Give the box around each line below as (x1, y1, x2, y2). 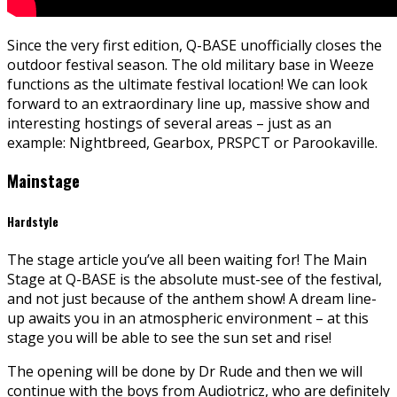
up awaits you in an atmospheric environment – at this (7, 307, 369, 328)
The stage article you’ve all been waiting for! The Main (7, 249, 367, 269)
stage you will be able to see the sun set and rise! (7, 327, 331, 347)
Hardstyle (7, 212, 58, 230)
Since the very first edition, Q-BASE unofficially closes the (7, 35, 382, 55)
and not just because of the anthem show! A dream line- (7, 288, 377, 308)
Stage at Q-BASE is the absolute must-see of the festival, (7, 269, 382, 289)
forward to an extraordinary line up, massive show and (7, 93, 370, 113)
